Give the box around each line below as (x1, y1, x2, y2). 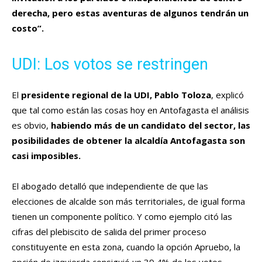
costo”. (12, 22, 44, 35)
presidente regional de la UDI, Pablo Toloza (21, 89, 211, 101)
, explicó (211, 89, 244, 101)
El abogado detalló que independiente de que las (12, 180, 208, 192)
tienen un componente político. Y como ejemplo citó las (12, 211, 232, 223)
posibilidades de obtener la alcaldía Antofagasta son (12, 135, 245, 147)
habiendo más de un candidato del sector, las (51, 119, 250, 132)
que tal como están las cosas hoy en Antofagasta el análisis (12, 104, 249, 116)
